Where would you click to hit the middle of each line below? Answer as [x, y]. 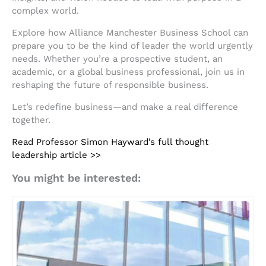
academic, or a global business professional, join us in [128, 72]
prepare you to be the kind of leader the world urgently [132, 45]
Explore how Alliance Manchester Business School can [130, 32]
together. [31, 120]
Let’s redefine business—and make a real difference [125, 107]
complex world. [45, 10]
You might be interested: [76, 178]
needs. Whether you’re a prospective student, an [117, 58]
